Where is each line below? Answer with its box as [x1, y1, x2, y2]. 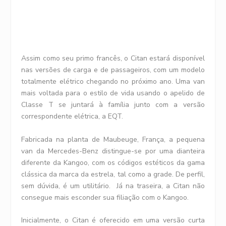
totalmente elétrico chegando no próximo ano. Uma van [21, 77, 205, 87]
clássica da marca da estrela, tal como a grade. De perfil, [21, 169, 205, 179]
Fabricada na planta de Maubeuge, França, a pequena [21, 134, 205, 144]
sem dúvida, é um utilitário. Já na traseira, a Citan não [21, 181, 205, 191]
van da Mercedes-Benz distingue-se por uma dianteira [21, 146, 205, 156]
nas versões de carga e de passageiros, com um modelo [21, 65, 205, 75]
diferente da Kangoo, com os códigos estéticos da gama [21, 157, 205, 167]
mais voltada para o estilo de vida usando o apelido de [21, 88, 205, 98]
